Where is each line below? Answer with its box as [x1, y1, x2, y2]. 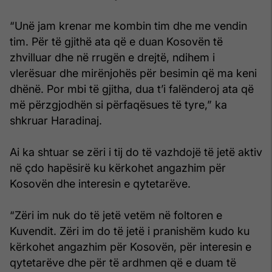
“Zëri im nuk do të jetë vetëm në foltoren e [10, 208, 222, 222]
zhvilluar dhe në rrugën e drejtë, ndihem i [10, 50, 215, 64]
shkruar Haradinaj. [10, 114, 102, 127]
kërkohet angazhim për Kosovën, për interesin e [10, 240, 251, 253]
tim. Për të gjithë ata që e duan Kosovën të [10, 35, 223, 48]
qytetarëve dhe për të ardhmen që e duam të [10, 256, 236, 269]
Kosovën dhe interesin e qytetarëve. [10, 177, 191, 190]
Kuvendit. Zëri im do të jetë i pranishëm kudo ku [10, 224, 250, 237]
